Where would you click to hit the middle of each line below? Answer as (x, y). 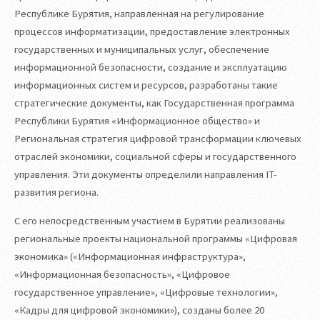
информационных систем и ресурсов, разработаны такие (146, 85)
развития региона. (56, 192)
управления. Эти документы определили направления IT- (146, 174)
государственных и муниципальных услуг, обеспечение (142, 49)
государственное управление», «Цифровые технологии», (146, 292)
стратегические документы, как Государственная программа (154, 102)
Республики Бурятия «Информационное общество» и (137, 120)
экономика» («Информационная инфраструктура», (130, 256)
